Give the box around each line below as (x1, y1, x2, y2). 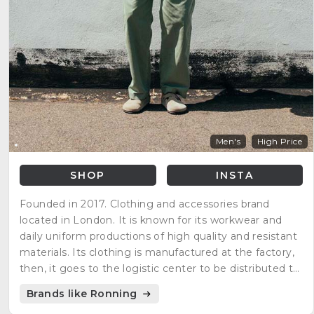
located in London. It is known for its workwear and (20, 214, 282, 227)
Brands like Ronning (27, 287, 140, 301)
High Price (257, 136, 302, 147)
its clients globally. (20, 278, 114, 292)
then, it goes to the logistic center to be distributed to (20, 262, 300, 275)
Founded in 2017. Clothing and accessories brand (20, 198, 270, 211)
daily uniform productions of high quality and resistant (20, 230, 297, 243)
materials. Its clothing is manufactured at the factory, (20, 246, 294, 259)
